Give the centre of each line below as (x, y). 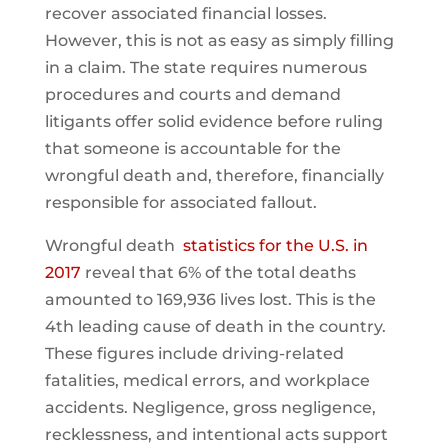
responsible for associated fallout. (180, 202)
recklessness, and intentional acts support (216, 434)
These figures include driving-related (194, 353)
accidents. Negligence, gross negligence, (210, 407)
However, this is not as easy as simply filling (219, 40)
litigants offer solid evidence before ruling (213, 121)
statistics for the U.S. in (275, 245)
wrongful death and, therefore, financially (214, 175)
